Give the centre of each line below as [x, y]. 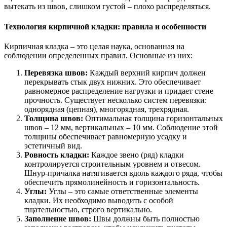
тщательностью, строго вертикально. [88, 210]
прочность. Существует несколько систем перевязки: [116, 100]
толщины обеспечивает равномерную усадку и [106, 137]
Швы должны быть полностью [145, 219]
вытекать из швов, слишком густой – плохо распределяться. [107, 7]
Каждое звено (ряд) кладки [137, 155]
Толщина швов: [54, 118]
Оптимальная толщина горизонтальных [153, 118]
